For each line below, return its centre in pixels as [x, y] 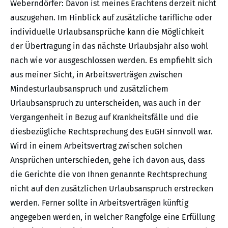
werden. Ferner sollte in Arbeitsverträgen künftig [99, 203]
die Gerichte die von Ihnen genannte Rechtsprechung [108, 175]
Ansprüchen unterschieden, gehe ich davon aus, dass [107, 160]
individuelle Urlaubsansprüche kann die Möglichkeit [107, 32]
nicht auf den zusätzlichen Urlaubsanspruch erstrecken [112, 189]
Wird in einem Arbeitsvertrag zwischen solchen [96, 146]
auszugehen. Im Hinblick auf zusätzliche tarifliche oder [111, 18]
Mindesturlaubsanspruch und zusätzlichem [89, 89]
